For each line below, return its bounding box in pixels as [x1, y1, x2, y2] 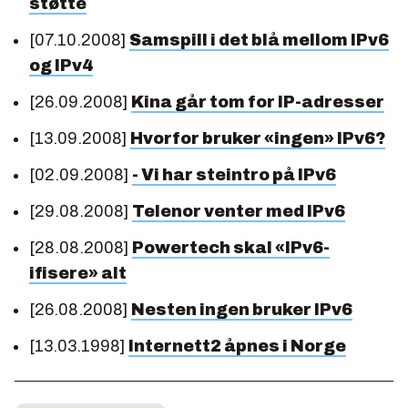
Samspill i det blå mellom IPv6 [129, 30, 389, 49]
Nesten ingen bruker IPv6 [131, 300, 352, 319]
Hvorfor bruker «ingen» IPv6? [130, 128, 385, 148]
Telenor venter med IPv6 [132, 201, 345, 220]
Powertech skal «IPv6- [132, 238, 330, 257]
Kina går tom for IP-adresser [131, 92, 384, 111]
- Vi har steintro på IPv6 [132, 165, 336, 184]
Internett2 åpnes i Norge [128, 336, 346, 355]
